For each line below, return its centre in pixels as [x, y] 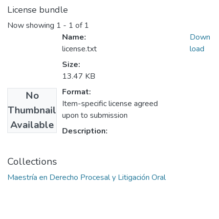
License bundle [38, 10]
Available [32, 125]
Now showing [32, 26]
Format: [77, 92]
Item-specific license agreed [110, 104]
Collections [32, 162]
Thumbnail [32, 110]
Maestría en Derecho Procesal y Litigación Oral [87, 178]
